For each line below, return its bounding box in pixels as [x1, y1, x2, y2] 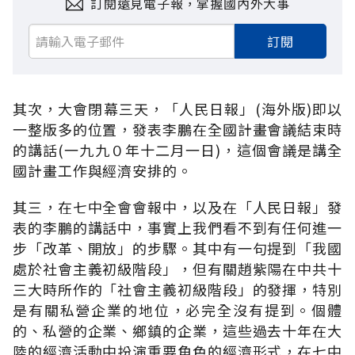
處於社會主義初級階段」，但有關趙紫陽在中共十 [13, 258, 342, 279]
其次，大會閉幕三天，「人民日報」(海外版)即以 [13, 97, 342, 119]
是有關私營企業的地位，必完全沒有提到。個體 [13, 299, 342, 320]
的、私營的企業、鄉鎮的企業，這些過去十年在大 [13, 319, 342, 341]
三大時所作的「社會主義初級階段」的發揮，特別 [13, 278, 342, 300]
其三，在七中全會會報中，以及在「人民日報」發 [13, 196, 342, 217]
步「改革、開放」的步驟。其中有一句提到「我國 [13, 237, 342, 258]
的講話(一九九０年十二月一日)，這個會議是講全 [13, 139, 342, 160]
